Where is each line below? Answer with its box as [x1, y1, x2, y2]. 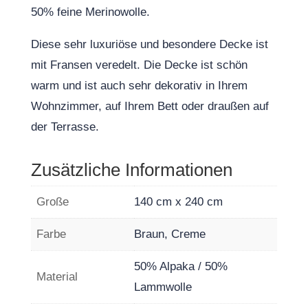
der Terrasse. [30, 120, 99, 133]
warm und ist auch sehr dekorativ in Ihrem [30, 79, 247, 92]
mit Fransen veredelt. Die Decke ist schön [30, 58, 247, 71]
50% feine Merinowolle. [30, 5, 150, 19]
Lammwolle [133, 280, 192, 294]
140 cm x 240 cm [133, 195, 223, 208]
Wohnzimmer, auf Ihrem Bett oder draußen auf [30, 100, 269, 113]
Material [36, 270, 78, 283]
